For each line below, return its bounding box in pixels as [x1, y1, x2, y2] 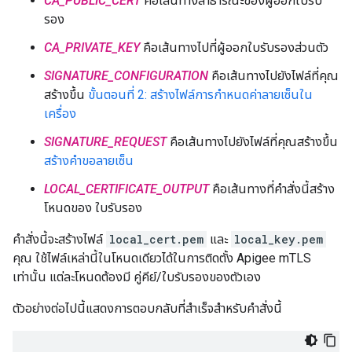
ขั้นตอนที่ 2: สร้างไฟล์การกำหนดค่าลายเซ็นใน [88, 87, 313, 102]
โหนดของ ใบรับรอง [44, 200, 142, 215]
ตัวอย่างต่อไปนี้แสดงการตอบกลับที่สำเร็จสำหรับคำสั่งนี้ [13, 301, 282, 316]
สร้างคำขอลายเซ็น [44, 153, 134, 168]
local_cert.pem [109, 232, 203, 247]
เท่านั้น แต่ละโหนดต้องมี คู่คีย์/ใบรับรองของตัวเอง [13, 269, 261, 284]
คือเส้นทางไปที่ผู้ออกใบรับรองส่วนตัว [140, 40, 328, 55]
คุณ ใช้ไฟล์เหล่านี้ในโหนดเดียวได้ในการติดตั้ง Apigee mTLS [13, 251, 311, 266]
